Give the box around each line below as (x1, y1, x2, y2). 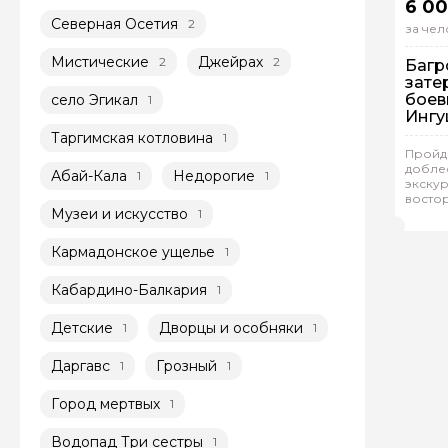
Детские (51, 318, 113, 337)
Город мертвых (51, 394, 160, 413)
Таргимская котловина (51, 128, 213, 147)
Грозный (156, 356, 217, 375)
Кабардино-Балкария (51, 280, 207, 299)
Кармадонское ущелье (51, 242, 215, 261)
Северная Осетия (51, 14, 178, 33)
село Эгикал (51, 90, 138, 109)
